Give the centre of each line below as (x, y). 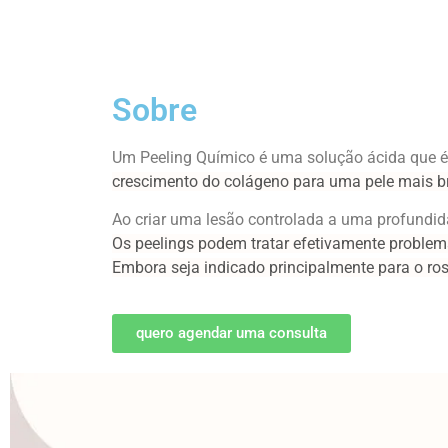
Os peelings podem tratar (202, 244)
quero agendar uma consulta (231, 333)
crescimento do (168, 181)
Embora (141, 268)
